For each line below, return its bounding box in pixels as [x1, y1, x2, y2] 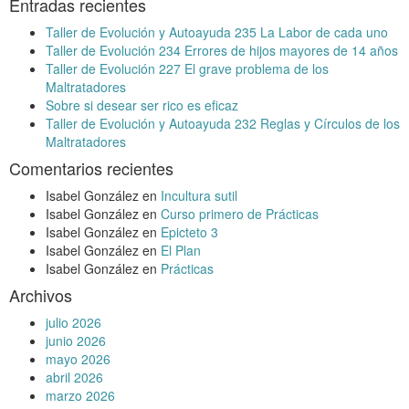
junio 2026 [46, 330, 106, 350]
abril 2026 [46, 367, 103, 386]
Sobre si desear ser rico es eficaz [46, 95, 238, 114]
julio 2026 [46, 312, 101, 331]
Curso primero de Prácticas [161, 204, 319, 223]
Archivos [9, 282, 72, 307]
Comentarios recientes [9, 155, 173, 180]
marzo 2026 [46, 385, 115, 404]
